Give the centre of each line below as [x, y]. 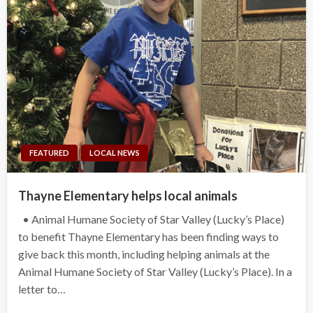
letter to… [42, 289]
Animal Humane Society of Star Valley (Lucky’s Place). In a [155, 271]
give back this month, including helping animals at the [144, 254]
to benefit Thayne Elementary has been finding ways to [148, 236]
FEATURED [49, 152]
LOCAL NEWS [115, 152]
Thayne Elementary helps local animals [128, 195]
